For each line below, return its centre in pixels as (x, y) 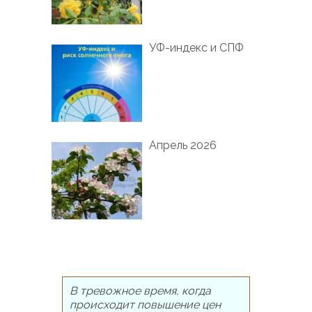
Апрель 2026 (182, 145)
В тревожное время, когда (140, 291)
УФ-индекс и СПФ (196, 47)
